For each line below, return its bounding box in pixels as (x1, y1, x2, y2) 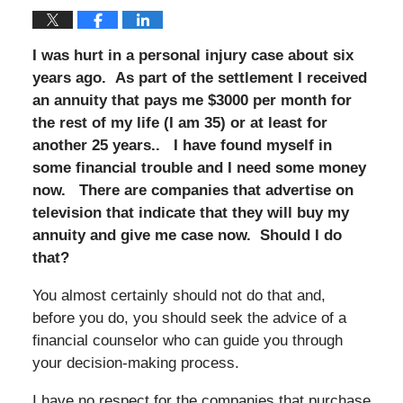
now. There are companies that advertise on (31, 181, 354, 199)
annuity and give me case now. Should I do (31, 226, 342, 244)
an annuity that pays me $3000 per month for (31, 91, 352, 109)
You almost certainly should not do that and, (31, 286, 326, 304)
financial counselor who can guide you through (31, 331, 343, 349)
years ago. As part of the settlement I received (31, 68, 367, 86)
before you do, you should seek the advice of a (31, 309, 346, 327)
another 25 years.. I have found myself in (31, 136, 332, 154)
